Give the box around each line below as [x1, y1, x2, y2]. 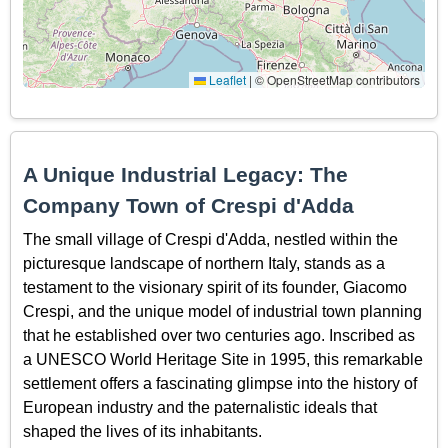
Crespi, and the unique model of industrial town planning [23, 302, 422, 320]
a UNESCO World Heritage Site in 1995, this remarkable [23, 350, 423, 368]
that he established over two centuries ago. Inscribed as [23, 326, 415, 344]
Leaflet [206, 71, 246, 89]
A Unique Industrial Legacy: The [23, 163, 348, 187]
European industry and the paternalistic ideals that [23, 398, 377, 416]
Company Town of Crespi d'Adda [23, 194, 354, 218]
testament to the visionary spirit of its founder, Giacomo [23, 278, 407, 296]
